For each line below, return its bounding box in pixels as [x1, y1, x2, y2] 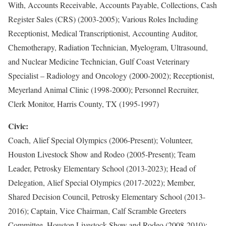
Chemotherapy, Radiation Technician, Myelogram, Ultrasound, [8, 42, 208, 52]
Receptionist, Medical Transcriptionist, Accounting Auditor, [8, 28, 198, 38]
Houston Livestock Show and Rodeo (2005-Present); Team [8, 149, 195, 159]
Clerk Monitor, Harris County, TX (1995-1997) [8, 98, 159, 109]
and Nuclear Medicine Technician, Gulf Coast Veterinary [8, 56, 190, 67]
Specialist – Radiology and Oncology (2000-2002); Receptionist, [8, 70, 214, 81]
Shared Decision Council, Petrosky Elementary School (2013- [8, 191, 205, 202]
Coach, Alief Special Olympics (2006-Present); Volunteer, [8, 135, 193, 145]
